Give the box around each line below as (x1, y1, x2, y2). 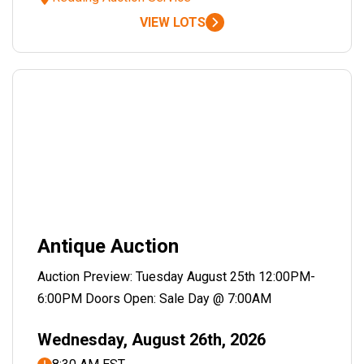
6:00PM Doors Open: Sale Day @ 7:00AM (37, 291, 271, 306)
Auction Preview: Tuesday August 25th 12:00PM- (37, 269, 315, 284)
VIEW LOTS (140, 15, 206, 30)
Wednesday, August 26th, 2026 (37, 330, 266, 349)
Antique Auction (37, 235, 179, 258)
